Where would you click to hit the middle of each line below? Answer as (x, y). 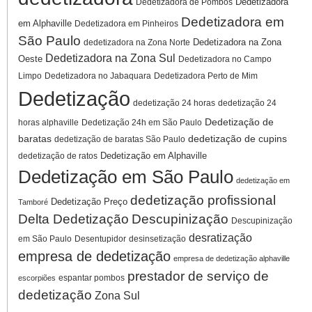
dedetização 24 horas (174, 103)
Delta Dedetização (73, 219)
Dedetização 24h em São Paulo (142, 122)
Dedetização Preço (89, 201)
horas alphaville (48, 122)
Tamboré (33, 202)
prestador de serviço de (198, 276)
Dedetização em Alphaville (154, 155)
